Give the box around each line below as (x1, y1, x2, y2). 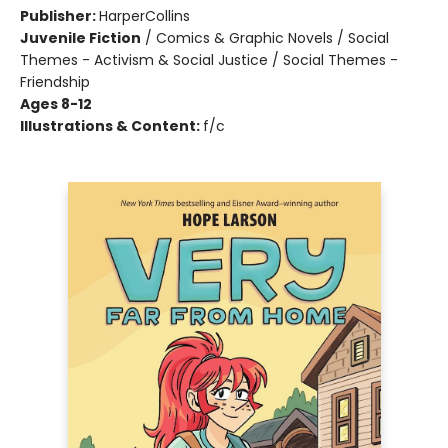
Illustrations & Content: (20, 116, 203, 136)
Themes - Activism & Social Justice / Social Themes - (20, 50, 398, 70)
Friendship (20, 72, 90, 92)
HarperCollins (99, 6, 190, 26)
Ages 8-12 (20, 94, 92, 114)
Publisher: (20, 6, 99, 26)
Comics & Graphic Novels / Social (156, 28, 389, 48)
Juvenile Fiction (20, 28, 141, 48)
